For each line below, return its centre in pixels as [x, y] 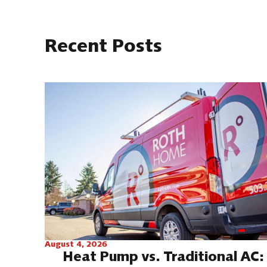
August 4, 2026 [76, 245]
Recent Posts [103, 47]
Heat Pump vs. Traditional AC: [163, 258]
